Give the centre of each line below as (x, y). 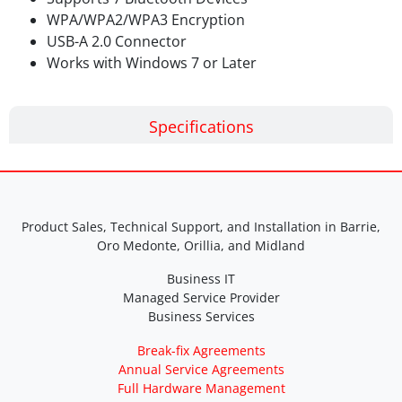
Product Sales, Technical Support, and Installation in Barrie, (201, 227)
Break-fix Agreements (201, 351)
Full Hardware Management (201, 389)
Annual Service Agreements (201, 370)
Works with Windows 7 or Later (152, 63)
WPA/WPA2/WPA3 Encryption (146, 20)
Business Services (201, 317)
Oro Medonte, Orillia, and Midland (201, 246)
